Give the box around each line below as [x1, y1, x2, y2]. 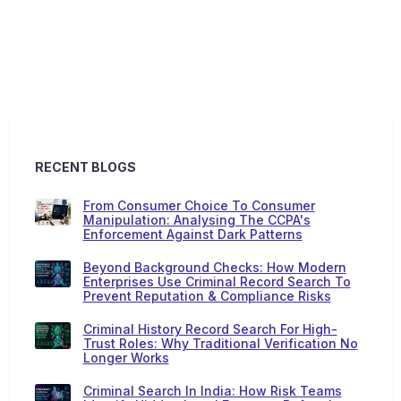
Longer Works [82, 350, 169, 365]
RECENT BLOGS [34, 159, 136, 175]
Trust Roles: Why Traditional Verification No [82, 336, 358, 351]
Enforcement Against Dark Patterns [82, 226, 303, 242]
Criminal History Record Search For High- [82, 321, 337, 337]
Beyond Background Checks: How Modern [82, 260, 346, 275]
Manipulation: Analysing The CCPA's [82, 212, 311, 227]
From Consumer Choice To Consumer [82, 198, 315, 213]
